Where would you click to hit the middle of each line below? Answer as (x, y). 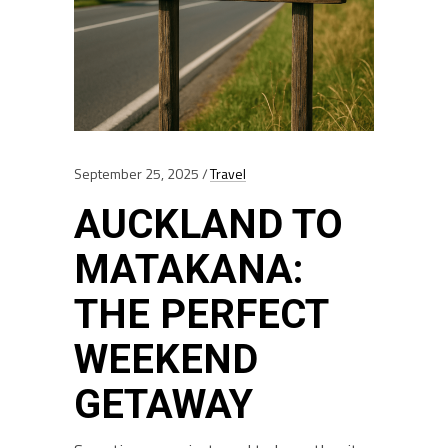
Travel (228, 173)
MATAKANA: (189, 269)
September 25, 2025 (136, 173)
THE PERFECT (201, 314)
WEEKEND (166, 359)
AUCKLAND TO (208, 224)
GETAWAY (163, 404)
